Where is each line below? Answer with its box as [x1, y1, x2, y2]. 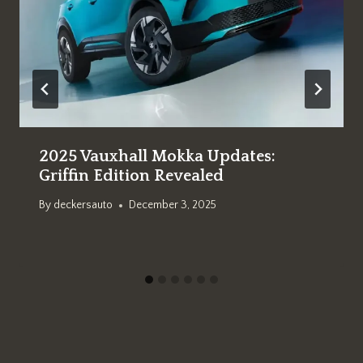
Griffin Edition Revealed [39, 167, 224, 186]
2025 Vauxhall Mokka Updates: [39, 147, 275, 166]
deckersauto [53, 199, 113, 212]
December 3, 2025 [129, 199, 217, 212]
